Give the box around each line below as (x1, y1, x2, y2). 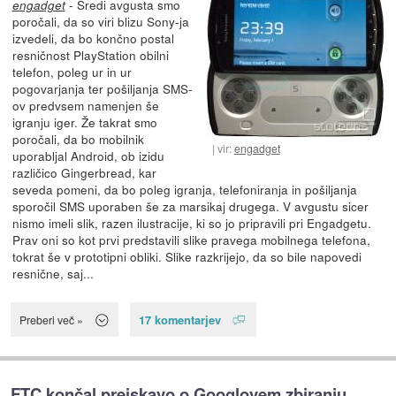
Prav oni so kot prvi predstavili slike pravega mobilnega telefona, (11, 230, 370, 248)
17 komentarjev (138, 311, 221, 329)
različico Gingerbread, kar (11, 163, 156, 181)
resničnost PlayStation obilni (11, 45, 169, 64)
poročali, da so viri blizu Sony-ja (11, 11, 189, 30)
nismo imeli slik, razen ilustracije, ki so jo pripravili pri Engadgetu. (11, 213, 371, 232)
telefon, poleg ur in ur (11, 62, 132, 80)
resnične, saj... (11, 263, 94, 282)
